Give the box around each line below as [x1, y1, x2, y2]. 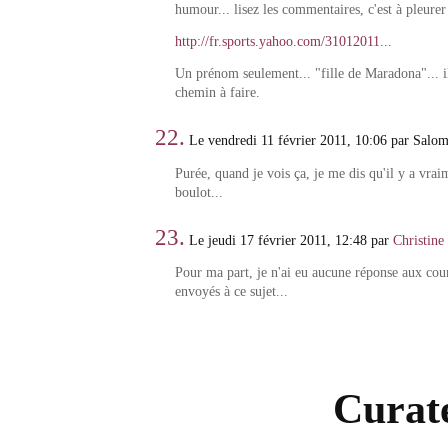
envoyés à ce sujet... [174, 284, 288, 300]
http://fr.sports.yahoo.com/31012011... [174, 33, 392, 49]
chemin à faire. [174, 85, 260, 101]
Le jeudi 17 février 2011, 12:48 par [185, 232, 394, 248]
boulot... [174, 184, 223, 200]
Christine [393, 232, 445, 248]
